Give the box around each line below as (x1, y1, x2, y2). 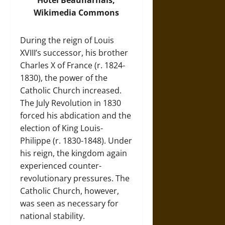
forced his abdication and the (20, 110, 131, 121)
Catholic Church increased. (20, 85, 122, 96)
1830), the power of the (20, 72, 107, 83)
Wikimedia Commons (33, 7, 119, 18)
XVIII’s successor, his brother (20, 47, 128, 58)
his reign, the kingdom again (20, 148, 127, 159)
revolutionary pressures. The (20, 173, 130, 184)
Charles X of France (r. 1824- (20, 60, 125, 71)
